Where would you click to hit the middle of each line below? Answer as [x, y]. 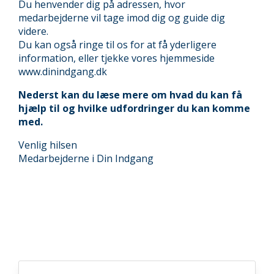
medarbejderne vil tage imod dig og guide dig [122, 18]
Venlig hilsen [48, 145]
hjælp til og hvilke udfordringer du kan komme [134, 108]
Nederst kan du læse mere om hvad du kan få [130, 95]
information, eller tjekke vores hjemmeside [117, 58]
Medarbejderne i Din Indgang [86, 158]
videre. [33, 31]
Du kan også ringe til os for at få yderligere [117, 45]
